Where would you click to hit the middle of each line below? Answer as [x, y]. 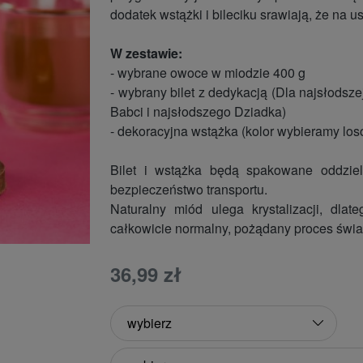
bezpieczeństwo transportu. [189, 189]
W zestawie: [147, 53]
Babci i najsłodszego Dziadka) [199, 111]
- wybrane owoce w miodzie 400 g [208, 73]
